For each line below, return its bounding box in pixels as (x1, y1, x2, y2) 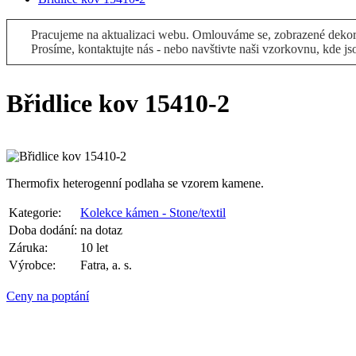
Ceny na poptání (6, 289, 89, 304)
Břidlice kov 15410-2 (6, 88, 230, 118)
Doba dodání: (9, 223, 77, 238)
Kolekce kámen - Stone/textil (80, 206, 226, 220)
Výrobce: (9, 258, 56, 273)
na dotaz (80, 223, 122, 238)
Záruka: (9, 241, 48, 255)
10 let (80, 241, 108, 255)
